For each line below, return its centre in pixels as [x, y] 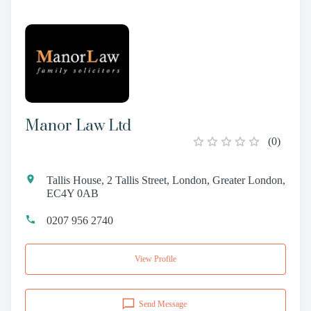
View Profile [155, 259]
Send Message [163, 304]
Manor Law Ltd [78, 126]
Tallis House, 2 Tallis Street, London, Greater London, [166, 180]
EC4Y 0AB [73, 193]
